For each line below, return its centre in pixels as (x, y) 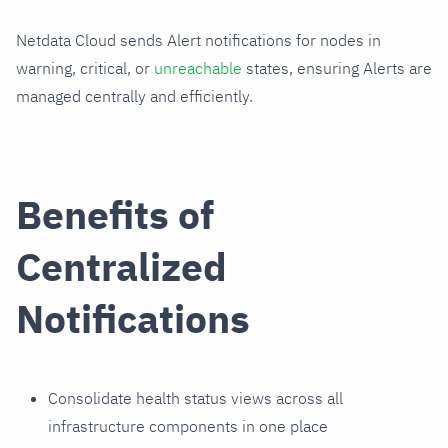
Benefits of (115, 214)
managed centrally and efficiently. (134, 96)
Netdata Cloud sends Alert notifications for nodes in (198, 40)
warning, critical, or (85, 68)
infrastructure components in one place (188, 425)
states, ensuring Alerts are (337, 68)
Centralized (121, 266)
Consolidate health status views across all (195, 397)
